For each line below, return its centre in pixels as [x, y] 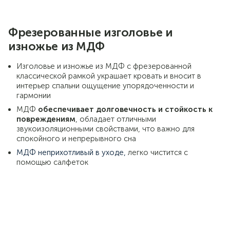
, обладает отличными [116, 119]
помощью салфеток [52, 162]
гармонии [34, 95]
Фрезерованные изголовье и [91, 32]
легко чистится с [158, 152]
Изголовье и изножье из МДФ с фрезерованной [104, 66]
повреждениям [46, 119]
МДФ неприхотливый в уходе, [72, 152]
